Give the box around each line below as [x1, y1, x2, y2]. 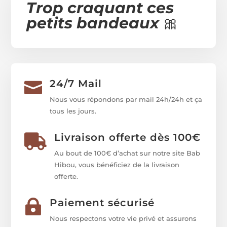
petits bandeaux [26, 14, 164, 33]
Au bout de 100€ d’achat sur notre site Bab [54, 149, 200, 158]
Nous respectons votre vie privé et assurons [49, 214, 197, 223]
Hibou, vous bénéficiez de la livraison [54, 161, 179, 169]
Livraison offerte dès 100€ [54, 131, 201, 144]
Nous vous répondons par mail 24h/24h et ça [49, 95, 202, 104]
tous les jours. [49, 107, 96, 116]
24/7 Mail [49, 78, 102, 90]
